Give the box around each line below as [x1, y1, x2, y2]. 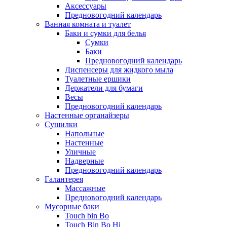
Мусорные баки [45, 202, 99, 211]
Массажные [65, 183, 105, 193]
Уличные [65, 147, 96, 156]
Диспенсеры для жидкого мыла [65, 65, 173, 74]
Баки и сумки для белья [65, 28, 146, 37]
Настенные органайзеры [45, 110, 129, 120]
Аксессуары [65, 1, 106, 10]
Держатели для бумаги [65, 83, 143, 92]
